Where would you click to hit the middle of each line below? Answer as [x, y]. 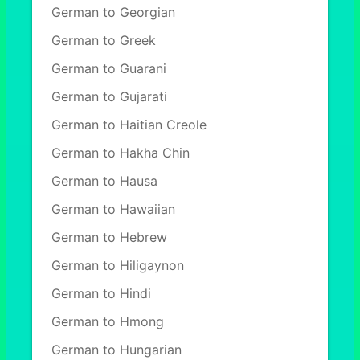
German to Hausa [104, 181]
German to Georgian [113, 12]
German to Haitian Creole [129, 125]
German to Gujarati [109, 96]
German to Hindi [101, 293]
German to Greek [104, 40]
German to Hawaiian [113, 209]
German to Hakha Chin [121, 153]
